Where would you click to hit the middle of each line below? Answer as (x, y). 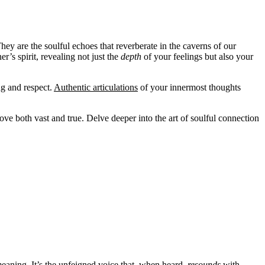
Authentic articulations (96, 88)
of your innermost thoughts (189, 88)
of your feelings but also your (197, 57)
